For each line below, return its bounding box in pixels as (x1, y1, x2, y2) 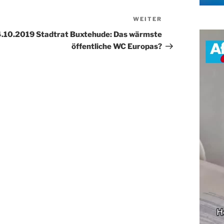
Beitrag (161, 27, 190, 37)
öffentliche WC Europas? (71, 42, 162, 51)
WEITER (132, 15, 162, 22)
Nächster (161, 15, 197, 25)
